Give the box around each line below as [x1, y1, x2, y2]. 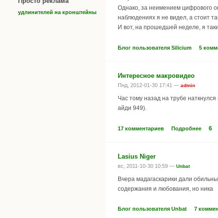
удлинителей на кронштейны [18, 9, 96, 15]
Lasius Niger [118, 152, 156, 160]
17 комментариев [118, 125, 164, 131]
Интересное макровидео [118, 72, 195, 79]
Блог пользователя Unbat [118, 206, 187, 212]
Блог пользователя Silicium [118, 44, 192, 51]
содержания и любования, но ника [118, 185, 213, 192]
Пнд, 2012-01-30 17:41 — [118, 82, 181, 88]
